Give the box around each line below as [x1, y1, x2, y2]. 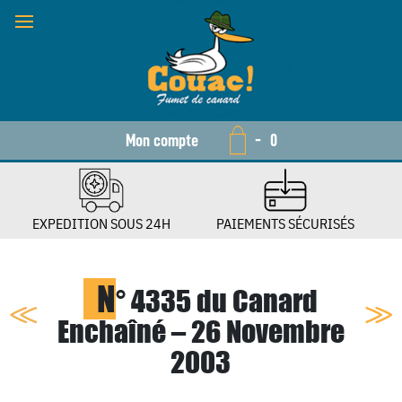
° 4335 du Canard [116, 283, 319, 319]
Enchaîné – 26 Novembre [57, 313, 345, 349]
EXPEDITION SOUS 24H [32, 214, 171, 232]
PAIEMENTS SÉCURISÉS [215, 214, 354, 232]
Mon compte [125, 131, 198, 150]
